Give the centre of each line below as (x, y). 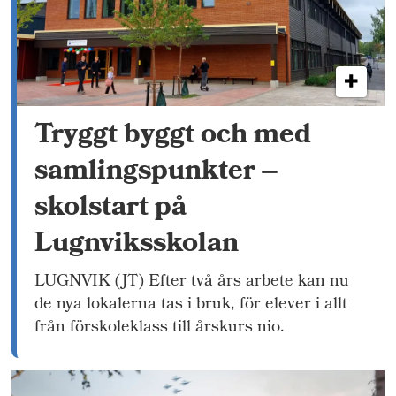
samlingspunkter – (156, 173)
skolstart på (111, 209)
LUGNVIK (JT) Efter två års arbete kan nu (192, 283)
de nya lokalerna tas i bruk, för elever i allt (191, 306)
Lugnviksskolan (137, 246)
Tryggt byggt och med (173, 137)
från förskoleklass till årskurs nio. (160, 329)
